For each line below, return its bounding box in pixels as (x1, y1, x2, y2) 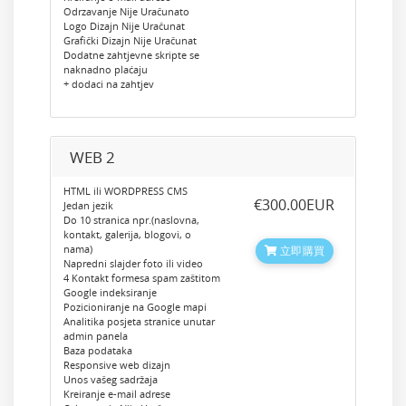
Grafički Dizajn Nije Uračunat (63, 34, 197, 47)
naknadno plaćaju (63, 63, 148, 76)
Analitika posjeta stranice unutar (63, 314, 215, 328)
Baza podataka (63, 343, 132, 357)
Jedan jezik (63, 198, 113, 212)
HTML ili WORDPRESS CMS (63, 184, 188, 198)
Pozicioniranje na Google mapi (63, 300, 207, 314)
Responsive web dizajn (63, 358, 170, 372)
